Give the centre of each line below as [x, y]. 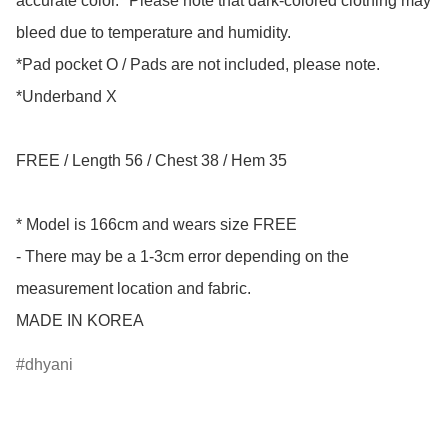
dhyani [49, 365]
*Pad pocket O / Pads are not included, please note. [198, 65]
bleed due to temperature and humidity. [153, 33]
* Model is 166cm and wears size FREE [156, 225]
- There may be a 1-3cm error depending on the [182, 257]
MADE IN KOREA [80, 321]
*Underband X [66, 97]
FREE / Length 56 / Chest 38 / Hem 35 [151, 161]
